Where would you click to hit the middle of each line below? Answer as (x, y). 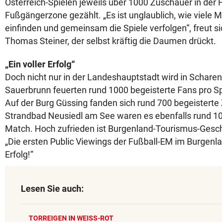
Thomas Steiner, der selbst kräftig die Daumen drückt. (111, 41)
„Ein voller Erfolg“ (40, 64)
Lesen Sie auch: (52, 189)
